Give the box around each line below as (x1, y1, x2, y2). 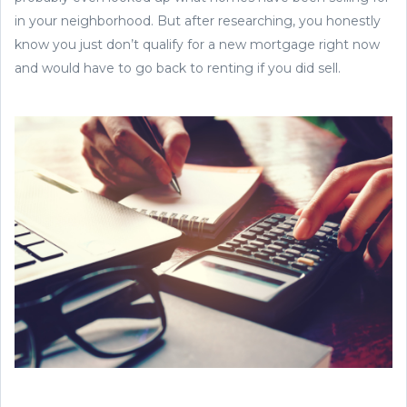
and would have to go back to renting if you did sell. (15, 59, 344, 76)
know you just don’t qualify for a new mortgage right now (15, 35, 380, 53)
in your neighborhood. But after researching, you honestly (15, 12, 381, 29)
